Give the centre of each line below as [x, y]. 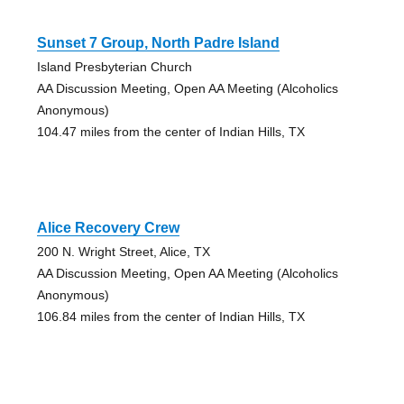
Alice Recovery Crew [108, 228]
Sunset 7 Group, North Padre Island [158, 43]
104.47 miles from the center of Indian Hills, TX [170, 132]
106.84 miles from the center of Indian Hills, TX [170, 317]
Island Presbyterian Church [114, 67]
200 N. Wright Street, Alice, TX [123, 252]
